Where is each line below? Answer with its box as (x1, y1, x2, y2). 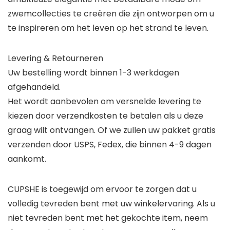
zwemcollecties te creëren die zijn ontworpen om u (8, 7, 214, 20)
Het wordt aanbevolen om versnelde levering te (8, 95, 201, 107)
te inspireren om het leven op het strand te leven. (8, 22, 208, 34)
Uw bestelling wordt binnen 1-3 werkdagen (8, 66, 179, 79)
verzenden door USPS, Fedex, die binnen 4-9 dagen (8, 138, 212, 150)
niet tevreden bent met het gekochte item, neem (8, 212, 208, 224)
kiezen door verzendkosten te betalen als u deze (8, 109, 203, 122)
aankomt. (8, 152, 46, 165)
